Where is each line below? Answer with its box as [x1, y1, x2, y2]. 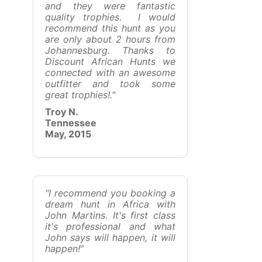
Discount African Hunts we [45, 56, 175, 67]
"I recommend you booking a [45, 187, 175, 199]
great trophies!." [45, 89, 115, 101]
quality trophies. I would [45, 11, 175, 23]
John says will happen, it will [45, 232, 175, 243]
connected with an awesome [45, 67, 175, 78]
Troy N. [45, 106, 78, 118]
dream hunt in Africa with [45, 198, 175, 210]
